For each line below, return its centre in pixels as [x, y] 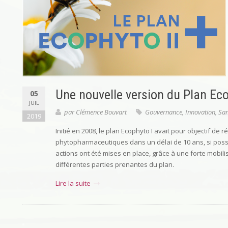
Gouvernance [164, 112]
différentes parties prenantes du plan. [115, 164]
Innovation [200, 112]
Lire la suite [73, 183]
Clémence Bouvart [101, 112]
